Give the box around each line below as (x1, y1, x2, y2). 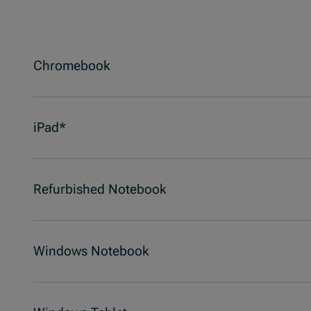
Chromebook (33, 58, 110, 74)
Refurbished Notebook (33, 181, 167, 198)
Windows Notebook (33, 243, 149, 260)
